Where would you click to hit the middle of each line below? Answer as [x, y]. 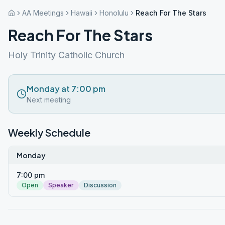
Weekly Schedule [49, 132]
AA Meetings [43, 13]
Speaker [61, 185]
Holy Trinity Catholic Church [66, 55]
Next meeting [49, 100]
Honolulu [114, 13]
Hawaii [82, 13]
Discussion [100, 185]
